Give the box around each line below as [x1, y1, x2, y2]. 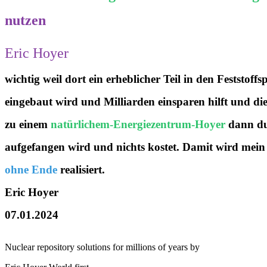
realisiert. [57, 163, 105, 176]
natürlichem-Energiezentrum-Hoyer [51, 117, 228, 131]
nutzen [5, 12, 46, 28]
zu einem [5, 117, 51, 131]
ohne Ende [5, 163, 57, 176]
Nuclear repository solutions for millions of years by [5, 241, 200, 252]
